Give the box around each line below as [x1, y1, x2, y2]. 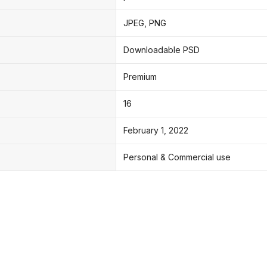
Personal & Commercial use [123, 151, 231, 162]
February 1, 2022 [123, 125, 188, 135]
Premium [123, 71, 157, 82]
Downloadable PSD [123, 44, 200, 55]
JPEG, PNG [123, 17, 166, 28]
